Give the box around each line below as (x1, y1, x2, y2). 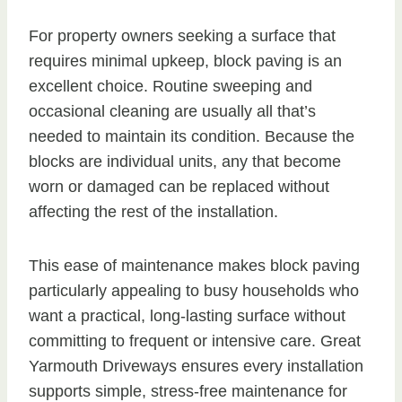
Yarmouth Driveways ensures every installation (29, 357, 363, 376)
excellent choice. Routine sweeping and (29, 77, 312, 96)
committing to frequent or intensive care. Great (29, 332, 361, 351)
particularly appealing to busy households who (29, 282, 359, 301)
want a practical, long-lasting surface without (29, 307, 345, 326)
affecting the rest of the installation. (29, 203, 278, 222)
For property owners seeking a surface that (29, 27, 336, 46)
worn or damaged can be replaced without (29, 178, 329, 197)
